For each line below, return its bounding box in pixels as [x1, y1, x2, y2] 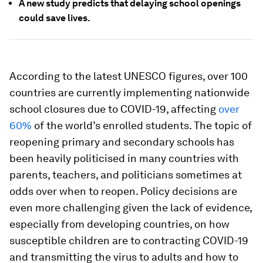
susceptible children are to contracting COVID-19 [9, 234, 248, 247]
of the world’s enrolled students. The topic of [32, 119, 252, 131]
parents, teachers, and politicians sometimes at [9, 168, 242, 181]
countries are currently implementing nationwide [9, 86, 249, 99]
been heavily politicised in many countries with [9, 152, 239, 164]
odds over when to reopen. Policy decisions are [9, 185, 237, 197]
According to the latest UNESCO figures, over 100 [9, 70, 248, 82]
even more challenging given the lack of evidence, [9, 201, 252, 214]
